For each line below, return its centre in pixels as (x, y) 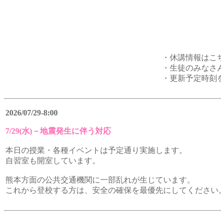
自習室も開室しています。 (53, 161)
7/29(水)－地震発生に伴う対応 (58, 131)
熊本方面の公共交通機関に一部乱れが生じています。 (100, 180)
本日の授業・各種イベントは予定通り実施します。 (96, 150)
